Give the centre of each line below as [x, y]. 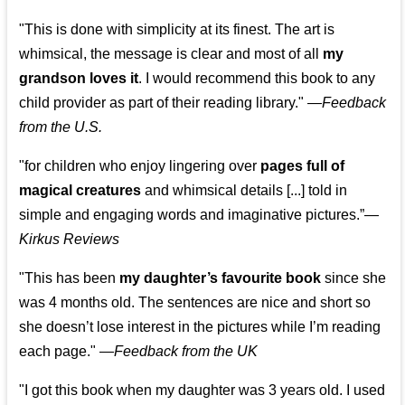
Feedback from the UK [186, 352]
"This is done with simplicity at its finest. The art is [177, 30]
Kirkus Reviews [70, 240]
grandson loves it [79, 79]
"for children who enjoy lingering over [140, 166]
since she [354, 278]
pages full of [303, 166]
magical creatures [80, 191]
